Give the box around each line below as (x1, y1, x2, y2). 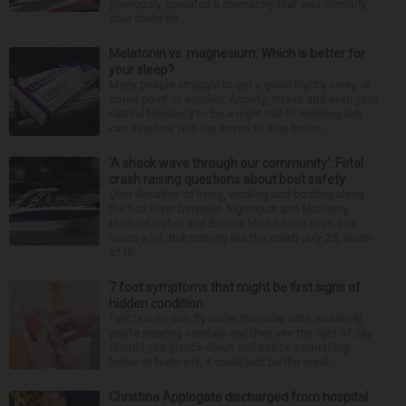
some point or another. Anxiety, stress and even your (109, 92, 378, 106)
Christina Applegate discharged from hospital (109, 390, 368, 404)
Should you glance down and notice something (109, 341, 349, 354)
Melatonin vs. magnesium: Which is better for (109, 46, 365, 61)
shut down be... (109, 12, 187, 25)
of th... (109, 246, 141, 259)
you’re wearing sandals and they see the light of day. (109, 326, 374, 340)
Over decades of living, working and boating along (109, 188, 364, 201)
